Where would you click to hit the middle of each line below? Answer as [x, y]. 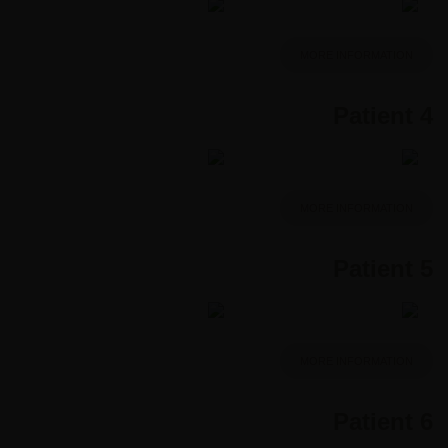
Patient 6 [383, 421]
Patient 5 [383, 268]
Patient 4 [383, 115]
